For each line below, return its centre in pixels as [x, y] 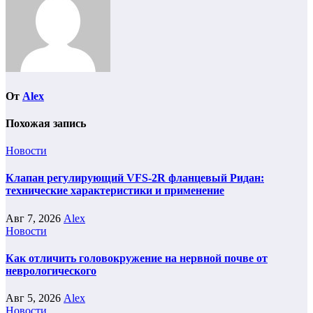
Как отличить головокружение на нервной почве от [137, 258]
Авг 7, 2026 [35, 218]
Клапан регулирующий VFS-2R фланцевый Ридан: [135, 178]
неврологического [51, 271]
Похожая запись [46, 123]
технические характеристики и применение [115, 191]
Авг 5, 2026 [35, 298]
